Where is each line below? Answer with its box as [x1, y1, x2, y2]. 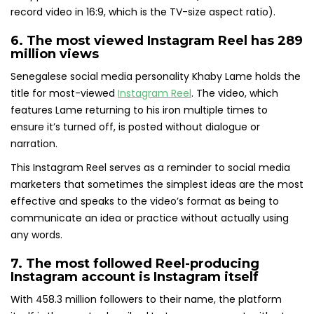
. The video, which [191, 86, 278, 101]
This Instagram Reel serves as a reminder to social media [11, 161, 290, 175]
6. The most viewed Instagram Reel [11, 33, 251, 49]
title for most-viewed [11, 86, 118, 101]
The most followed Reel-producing [26, 256, 259, 272]
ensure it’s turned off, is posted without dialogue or [11, 120, 260, 135]
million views [11, 46, 99, 62]
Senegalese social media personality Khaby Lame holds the [11, 69, 301, 84]
